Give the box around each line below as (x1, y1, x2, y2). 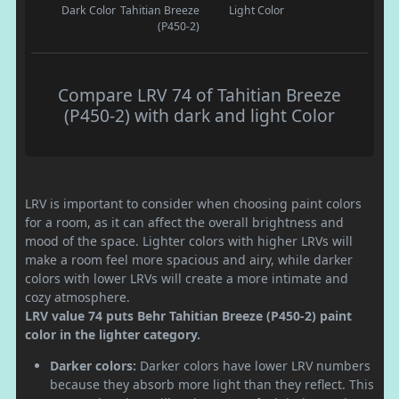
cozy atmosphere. (25, 289, 130, 306)
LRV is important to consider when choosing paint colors (25, 195, 362, 213)
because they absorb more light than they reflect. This (50, 376, 374, 394)
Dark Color (61, 3, 116, 19)
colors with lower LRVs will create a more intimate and (25, 270, 348, 288)
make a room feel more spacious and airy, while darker (25, 251, 353, 269)
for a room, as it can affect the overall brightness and (25, 214, 344, 232)
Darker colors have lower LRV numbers (136, 357, 370, 375)
